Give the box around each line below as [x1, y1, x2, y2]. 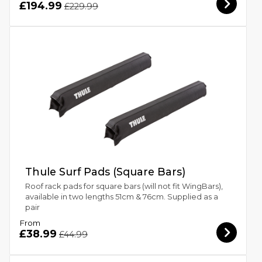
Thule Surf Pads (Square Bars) [25, 165, 185, 178]
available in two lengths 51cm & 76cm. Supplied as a [25, 192, 218, 202]
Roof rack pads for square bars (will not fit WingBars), [25, 181, 223, 191]
